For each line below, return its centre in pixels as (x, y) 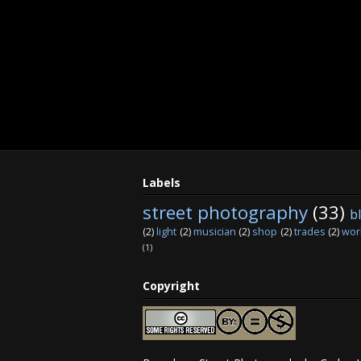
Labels (162, 182)
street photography (225, 213)
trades (309, 232)
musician (214, 232)
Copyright (171, 286)
